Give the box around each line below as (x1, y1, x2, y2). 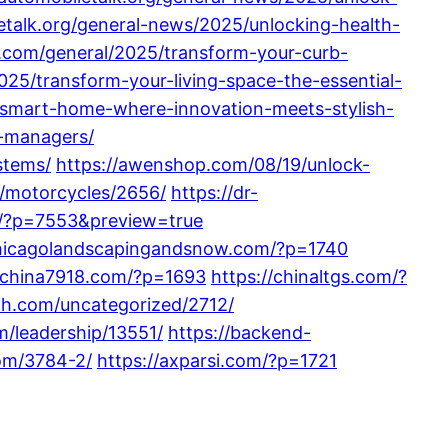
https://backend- (168, 321, 311, 343)
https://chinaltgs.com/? (211, 265, 407, 287)
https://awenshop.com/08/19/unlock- (56, 153, 370, 175)
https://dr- (171, 181, 258, 203)
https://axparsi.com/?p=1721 (97, 349, 337, 371)
